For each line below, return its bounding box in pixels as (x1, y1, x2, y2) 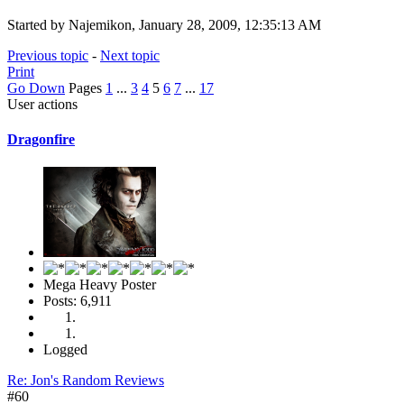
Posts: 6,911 (43, 293, 112, 309)
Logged (43, 342, 87, 358)
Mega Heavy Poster (43, 277, 156, 293)
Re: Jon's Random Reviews (7, 372, 164, 389)
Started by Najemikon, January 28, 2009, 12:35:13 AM (7, 16, 321, 32)
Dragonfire (7, 131, 75, 147)
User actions (7, 96, 78, 112)
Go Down (7, 79, 65, 96)
